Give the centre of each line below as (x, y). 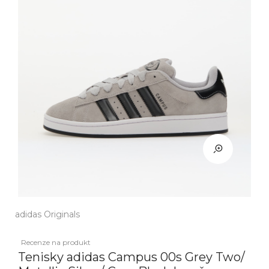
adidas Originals (47, 214)
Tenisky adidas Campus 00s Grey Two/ (131, 257)
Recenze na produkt (56, 242)
